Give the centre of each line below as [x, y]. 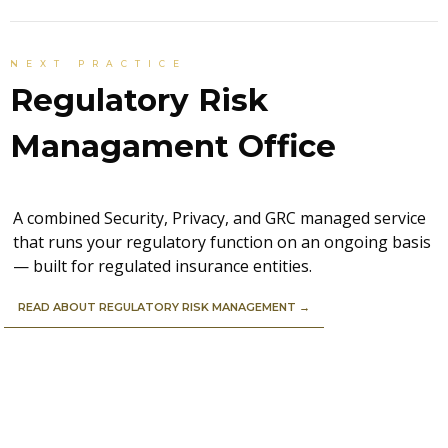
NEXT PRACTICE [99, 63]
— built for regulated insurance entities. [162, 266]
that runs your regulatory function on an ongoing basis [222, 242]
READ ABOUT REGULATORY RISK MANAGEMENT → [164, 307]
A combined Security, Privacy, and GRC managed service [219, 218]
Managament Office [173, 145]
